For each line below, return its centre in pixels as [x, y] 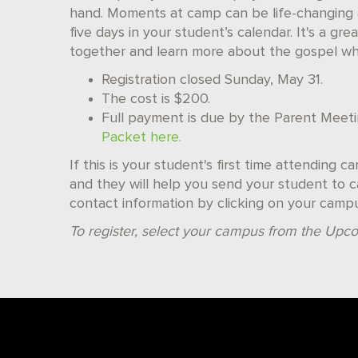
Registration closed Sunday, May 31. [212, 80]
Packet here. [141, 137]
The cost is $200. [158, 99]
